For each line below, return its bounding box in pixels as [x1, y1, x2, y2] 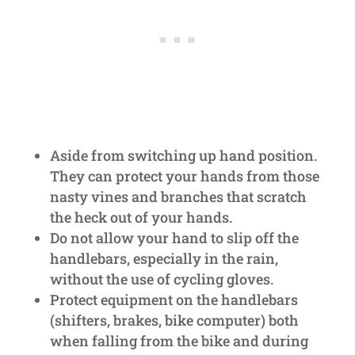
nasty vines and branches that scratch [49, 187, 307, 207]
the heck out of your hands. [49, 208, 232, 227]
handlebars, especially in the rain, [49, 249, 278, 269]
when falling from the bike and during [49, 331, 308, 351]
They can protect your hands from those [49, 166, 319, 186]
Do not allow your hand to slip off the [49, 228, 299, 248]
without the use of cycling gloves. [49, 269, 273, 289]
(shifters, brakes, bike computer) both [49, 311, 299, 330]
